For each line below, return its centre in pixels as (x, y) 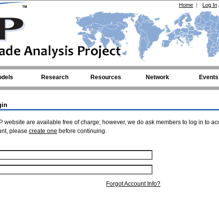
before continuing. (82, 131)
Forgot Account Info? (133, 184)
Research (55, 77)
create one (43, 131)
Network (157, 77)
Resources (106, 77)
